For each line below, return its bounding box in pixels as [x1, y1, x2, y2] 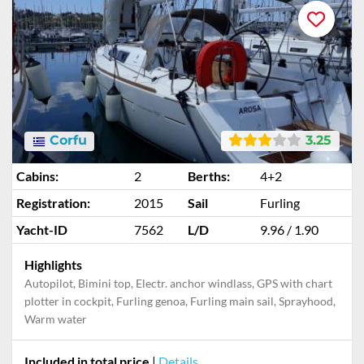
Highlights [24, 257, 82, 272]
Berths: [188, 168, 230, 184]
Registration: [16, 195, 90, 210]
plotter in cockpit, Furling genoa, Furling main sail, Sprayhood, [24, 294, 336, 308]
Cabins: [16, 168, 58, 184]
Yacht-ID [16, 222, 67, 237]
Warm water [24, 312, 87, 326]
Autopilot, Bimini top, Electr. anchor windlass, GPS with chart [24, 276, 332, 290]
